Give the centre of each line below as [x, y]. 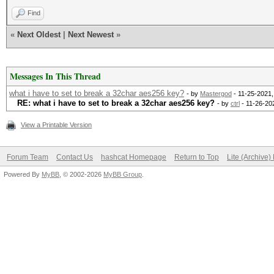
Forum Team [28, 157]
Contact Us [75, 157]
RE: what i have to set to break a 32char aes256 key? [116, 103]
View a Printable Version [56, 125]
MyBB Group [123, 174]
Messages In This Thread [55, 76]
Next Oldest [39, 35]
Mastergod [216, 94]
